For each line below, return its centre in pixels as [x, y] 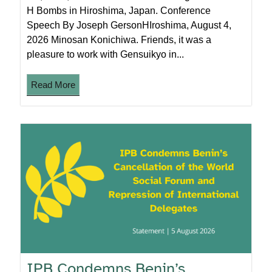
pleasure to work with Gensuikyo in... [106, 54]
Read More [53, 84]
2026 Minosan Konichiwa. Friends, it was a [119, 39]
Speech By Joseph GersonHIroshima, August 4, [129, 25]
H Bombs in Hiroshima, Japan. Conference [119, 10]
